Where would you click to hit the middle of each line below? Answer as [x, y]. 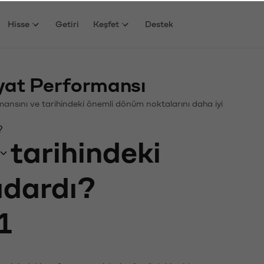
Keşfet [106, 23]
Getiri [67, 23]
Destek [159, 23]
